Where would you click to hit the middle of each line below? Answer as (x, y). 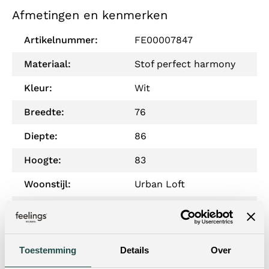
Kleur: (38, 88)
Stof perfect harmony (185, 64)
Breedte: (44, 112)
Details (134, 250)
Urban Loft (160, 184)
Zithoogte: (48, 256)
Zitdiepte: (47, 232)
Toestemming (48, 250)
